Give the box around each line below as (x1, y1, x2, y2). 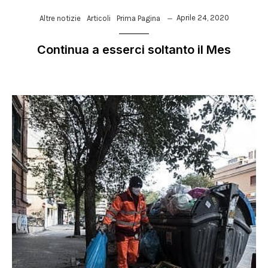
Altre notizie (39, 14, 81, 23)
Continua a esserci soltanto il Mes (37, 42, 231, 57)
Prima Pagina (116, 14, 160, 23)
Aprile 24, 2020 (176, 13, 229, 22)
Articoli (86, 14, 111, 23)
